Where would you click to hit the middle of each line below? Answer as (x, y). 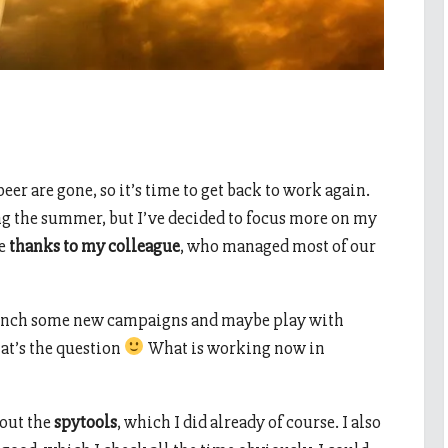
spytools (85, 421)
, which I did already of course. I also (249, 421)
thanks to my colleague (94, 245)
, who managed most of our (278, 245)
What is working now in (234, 347)
